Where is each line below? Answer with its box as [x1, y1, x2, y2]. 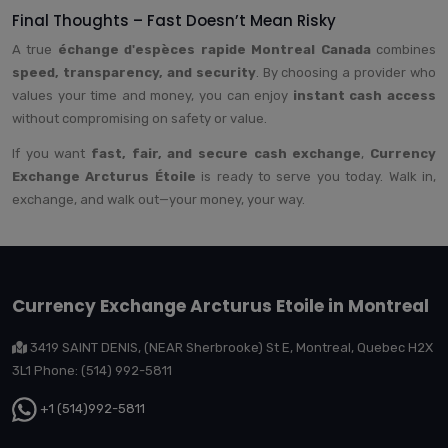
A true [12, 41, 58, 57]
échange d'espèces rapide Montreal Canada [57, 41, 371, 57]
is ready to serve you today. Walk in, [195, 168, 437, 184]
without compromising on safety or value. [12, 110, 267, 126]
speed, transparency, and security [12, 64, 256, 80]
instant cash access [292, 87, 437, 103]
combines [370, 41, 437, 57]
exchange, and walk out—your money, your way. [12, 191, 305, 207]
